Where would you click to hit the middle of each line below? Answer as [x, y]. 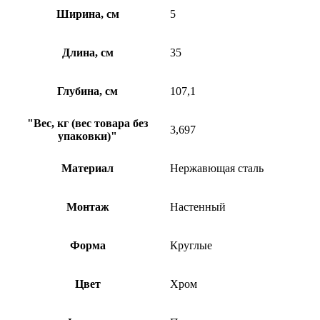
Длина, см [87, 52]
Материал [87, 168]
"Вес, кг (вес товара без [87, 123]
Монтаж [87, 206]
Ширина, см [87, 14]
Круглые [191, 245]
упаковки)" [87, 136]
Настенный [198, 206]
